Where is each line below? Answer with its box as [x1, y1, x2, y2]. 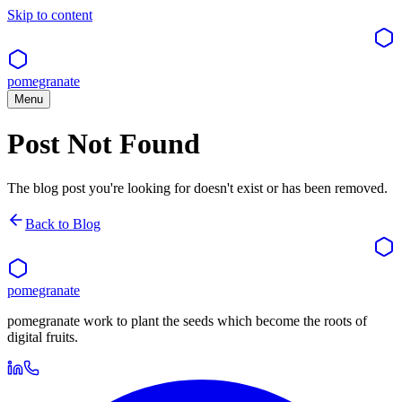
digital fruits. [7, 328, 78, 345]
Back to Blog [25, 215, 100, 232]
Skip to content [7, 7, 92, 22]
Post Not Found [7, 127, 200, 161]
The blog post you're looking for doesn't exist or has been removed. [7, 179, 388, 196]
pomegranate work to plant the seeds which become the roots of [7, 312, 367, 328]
